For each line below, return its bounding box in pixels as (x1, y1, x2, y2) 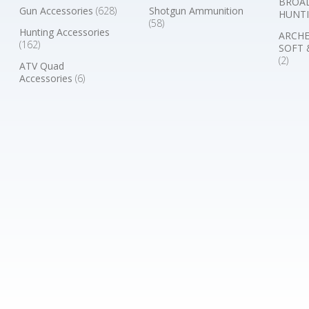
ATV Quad (19, 59, 65, 72)
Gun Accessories (19, 4, 97, 18)
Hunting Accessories (19, 25, 110, 39)
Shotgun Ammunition (148, 4, 243, 18)
